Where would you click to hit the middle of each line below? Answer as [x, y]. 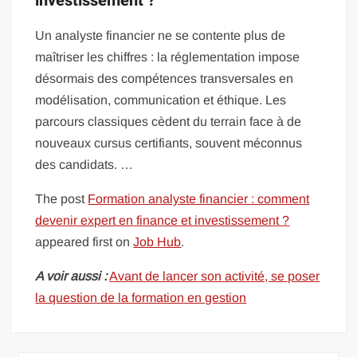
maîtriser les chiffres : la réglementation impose [168, 57]
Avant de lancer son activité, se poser [215, 276]
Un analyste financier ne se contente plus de [161, 35]
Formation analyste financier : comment [199, 199]
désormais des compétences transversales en [165, 78]
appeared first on [84, 242]
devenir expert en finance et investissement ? [163, 220]
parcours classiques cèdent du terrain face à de [169, 122]
